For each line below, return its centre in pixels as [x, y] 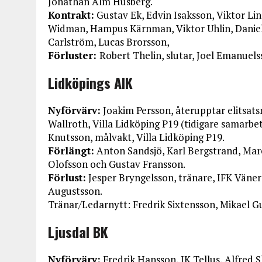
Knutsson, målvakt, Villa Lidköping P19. [136, 137]
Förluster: [74, 55]
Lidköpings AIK [90, 82]
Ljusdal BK [78, 232]
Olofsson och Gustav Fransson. [117, 164]
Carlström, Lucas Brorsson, [109, 42]
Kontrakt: [71, 15]
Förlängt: [71, 151]
